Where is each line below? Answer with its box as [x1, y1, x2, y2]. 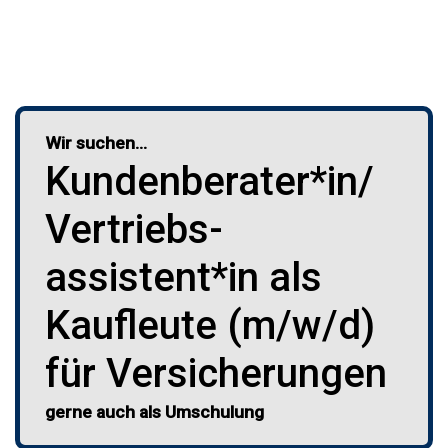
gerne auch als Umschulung [45, 401, 264, 422]
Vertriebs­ [45, 205, 223, 253]
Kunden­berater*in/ [45, 157, 374, 205]
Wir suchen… [45, 132, 147, 153]
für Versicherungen [45, 349, 387, 397]
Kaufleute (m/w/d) [45, 301, 375, 349]
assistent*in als [45, 253, 322, 301]
